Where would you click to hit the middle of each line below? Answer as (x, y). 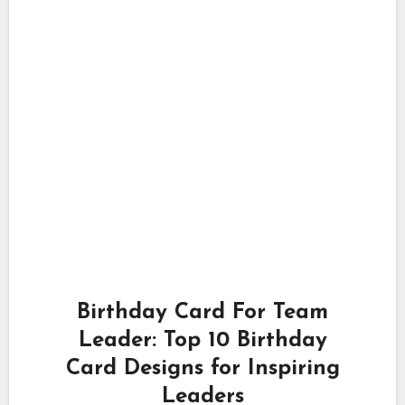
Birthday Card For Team (202, 312)
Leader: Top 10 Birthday (202, 340)
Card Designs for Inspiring (202, 368)
